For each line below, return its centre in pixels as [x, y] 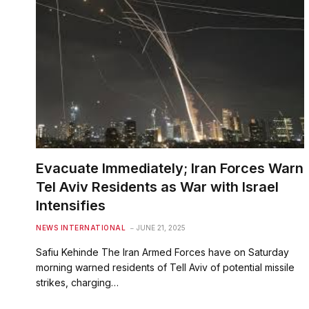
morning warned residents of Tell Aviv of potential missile [165, 267]
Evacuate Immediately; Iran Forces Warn [170, 168]
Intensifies [71, 205]
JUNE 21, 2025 [161, 227]
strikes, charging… [77, 282]
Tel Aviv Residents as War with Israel [157, 187]
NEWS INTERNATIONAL [81, 227]
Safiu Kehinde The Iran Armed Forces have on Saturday [162, 252]
